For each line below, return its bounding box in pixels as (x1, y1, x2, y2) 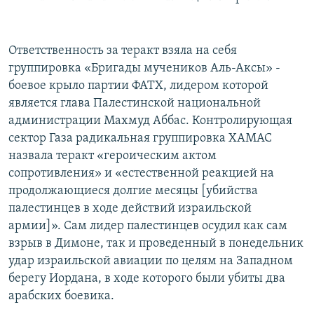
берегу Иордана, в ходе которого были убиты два (8, 272, 285, 286)
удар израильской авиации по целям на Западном (8, 254, 293, 268)
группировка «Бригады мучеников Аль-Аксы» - (8, 62, 280, 76)
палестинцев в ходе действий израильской (8, 202, 252, 216)
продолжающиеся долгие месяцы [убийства (8, 184, 258, 198)
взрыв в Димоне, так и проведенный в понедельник (8, 237, 303, 251)
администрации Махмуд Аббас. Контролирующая (8, 114, 292, 128)
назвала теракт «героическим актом (8, 149, 217, 163)
